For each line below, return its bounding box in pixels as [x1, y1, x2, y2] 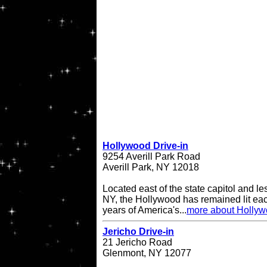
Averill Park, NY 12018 [103, 162, 199, 173]
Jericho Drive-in [103, 226, 174, 237]
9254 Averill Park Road [103, 151, 200, 162]
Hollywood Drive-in [103, 141, 188, 151]
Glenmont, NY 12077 [103, 248, 191, 259]
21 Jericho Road [103, 237, 172, 248]
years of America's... [103, 205, 187, 216]
